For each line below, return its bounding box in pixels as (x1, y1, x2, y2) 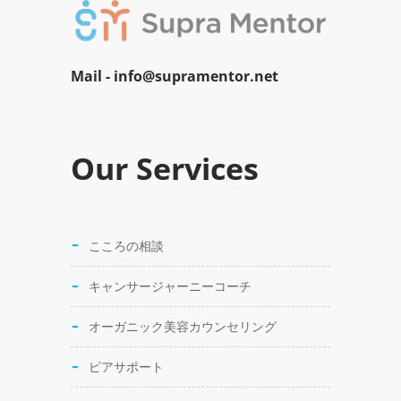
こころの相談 (89, 237, 164, 255)
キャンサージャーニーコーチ (89, 277, 252, 295)
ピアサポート (89, 358, 164, 376)
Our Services (71, 148, 259, 190)
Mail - (71, 66, 114, 87)
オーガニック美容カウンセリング (89, 318, 277, 336)
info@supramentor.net (114, 66, 278, 87)
